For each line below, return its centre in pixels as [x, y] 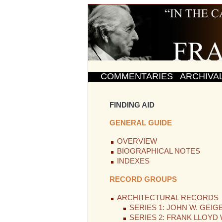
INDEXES [133, 161]
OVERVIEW [137, 141]
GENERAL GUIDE [140, 123]
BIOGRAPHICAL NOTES [158, 151]
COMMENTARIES [137, 76]
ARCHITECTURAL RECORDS [167, 198]
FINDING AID [132, 105]
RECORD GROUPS [143, 180]
